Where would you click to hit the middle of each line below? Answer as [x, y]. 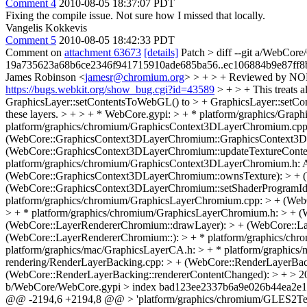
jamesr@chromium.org [135, 77]
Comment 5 [31, 40]
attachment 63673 [103, 52]
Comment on [35, 52]
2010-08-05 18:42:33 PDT [117, 40]
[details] [161, 52]
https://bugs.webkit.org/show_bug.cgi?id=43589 [110, 89]
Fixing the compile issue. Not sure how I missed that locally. [135, 15]
